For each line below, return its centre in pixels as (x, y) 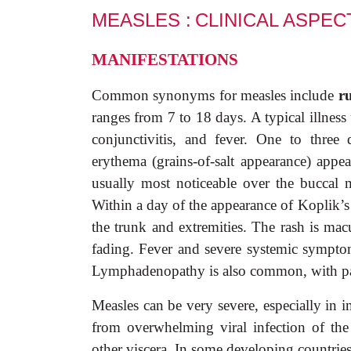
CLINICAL (237, 20)
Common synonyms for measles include (215, 95)
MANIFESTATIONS (165, 60)
